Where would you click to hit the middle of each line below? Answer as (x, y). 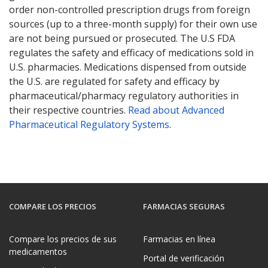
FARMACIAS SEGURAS (184, 207)
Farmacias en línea (179, 239)
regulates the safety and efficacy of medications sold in (131, 52)
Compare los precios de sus (63, 239)
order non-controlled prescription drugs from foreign (130, 9)
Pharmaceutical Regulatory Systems (89, 124)
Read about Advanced (176, 110)
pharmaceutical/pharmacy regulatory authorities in (124, 95)
